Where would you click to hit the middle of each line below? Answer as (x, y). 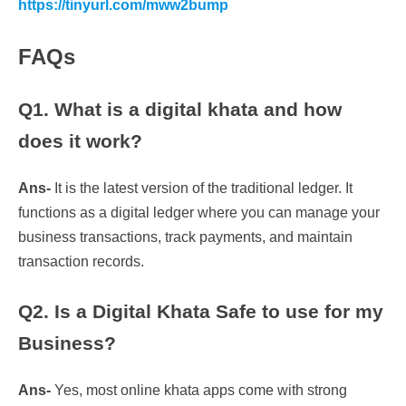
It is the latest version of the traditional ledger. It (202, 188)
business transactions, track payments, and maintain (185, 237)
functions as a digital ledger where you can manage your (199, 213)
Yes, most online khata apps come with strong (199, 390)
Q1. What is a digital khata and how (180, 110)
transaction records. (81, 262)
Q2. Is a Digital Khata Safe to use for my (201, 312)
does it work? (80, 141)
